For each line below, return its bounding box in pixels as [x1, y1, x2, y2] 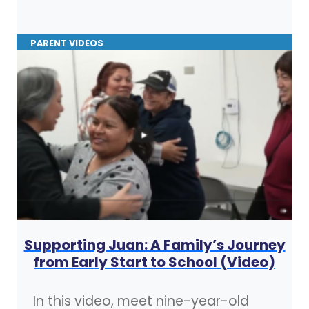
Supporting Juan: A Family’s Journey [23, 235, 286, 255]
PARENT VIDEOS [30, 37, 103, 49]
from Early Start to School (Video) [34, 252, 275, 272]
